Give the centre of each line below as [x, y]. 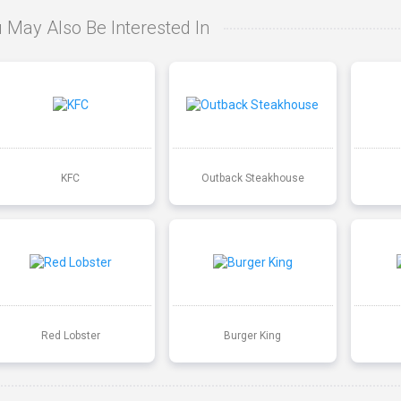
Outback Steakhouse [252, 178]
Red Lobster [70, 335]
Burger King [253, 335]
